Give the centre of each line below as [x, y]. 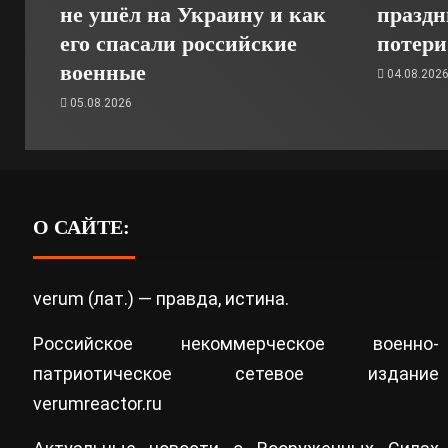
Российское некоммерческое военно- [235, 344]
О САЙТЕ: [81, 227]
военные [103, 73]
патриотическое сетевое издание [235, 374]
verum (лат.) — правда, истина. [160, 299]
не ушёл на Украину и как [193, 15]
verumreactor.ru [97, 404]
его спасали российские [178, 44]
